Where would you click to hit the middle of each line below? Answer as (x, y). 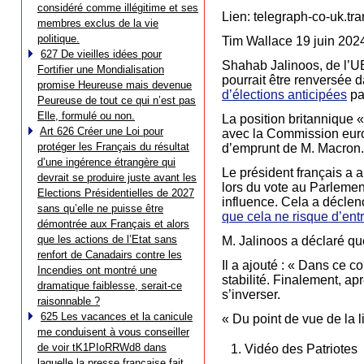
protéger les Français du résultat (113, 147)
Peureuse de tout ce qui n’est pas (117, 100)
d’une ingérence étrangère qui (106, 162)
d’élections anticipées (284, 95)
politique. (58, 39)
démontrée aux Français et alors (113, 224)
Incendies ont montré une (97, 270)
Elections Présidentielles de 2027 (116, 193)
